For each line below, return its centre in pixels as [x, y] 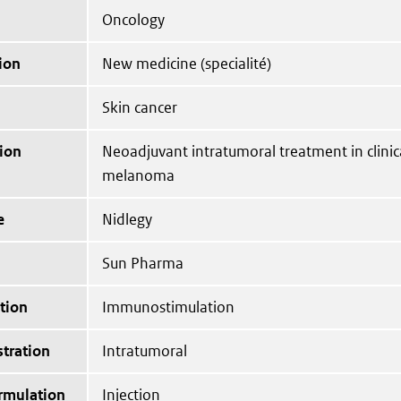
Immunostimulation [168, 307]
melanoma [138, 175]
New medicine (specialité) [187, 64]
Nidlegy [127, 219]
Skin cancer [140, 107]
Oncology [133, 20]
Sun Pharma [143, 263]
